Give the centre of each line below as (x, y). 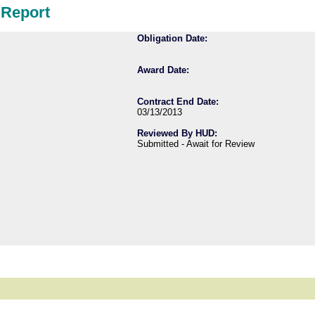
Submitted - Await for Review (196, 144)
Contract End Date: (178, 102)
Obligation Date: (172, 39)
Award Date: (163, 70)
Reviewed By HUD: (177, 134)
